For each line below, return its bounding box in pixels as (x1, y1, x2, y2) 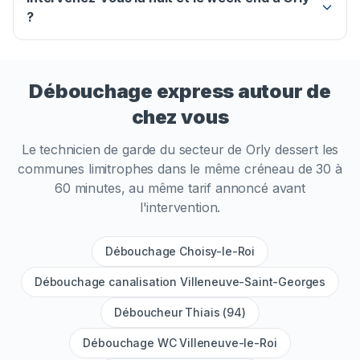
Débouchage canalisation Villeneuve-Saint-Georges (34, 275, 326, 289)
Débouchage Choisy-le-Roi (104, 244, 256, 259)
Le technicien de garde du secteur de (21, 141, 246, 158)
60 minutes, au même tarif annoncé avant (55, 180, 305, 197)
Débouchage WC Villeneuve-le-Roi (83, 336, 277, 350)
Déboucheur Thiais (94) (114, 305, 246, 320)
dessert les (271, 141, 339, 158)
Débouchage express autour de (29, 80, 331, 104)
